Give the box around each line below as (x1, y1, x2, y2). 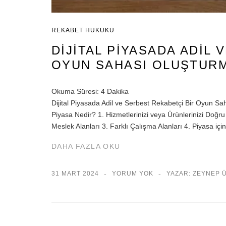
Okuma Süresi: (51, 87, 99, 95)
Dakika (107, 87, 129, 95)
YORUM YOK (112, 170, 153, 178)
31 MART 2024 (51, 170, 99, 178)
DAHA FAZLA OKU (51, 142, 121, 151)
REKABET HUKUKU (51, 26, 115, 34)
